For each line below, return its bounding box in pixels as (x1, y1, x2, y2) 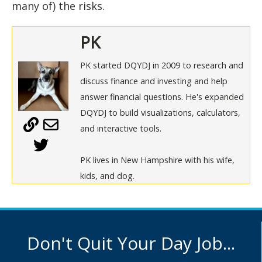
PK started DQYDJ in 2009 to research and (80, 60, 243, 71)
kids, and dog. (80, 170, 135, 181)
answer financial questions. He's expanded (80, 91, 244, 102)
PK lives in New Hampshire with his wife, (80, 154, 235, 166)
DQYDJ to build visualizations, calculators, (80, 107, 240, 118)
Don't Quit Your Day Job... (26, 231, 235, 255)
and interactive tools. (80, 123, 161, 134)
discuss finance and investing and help (80, 75, 227, 87)
